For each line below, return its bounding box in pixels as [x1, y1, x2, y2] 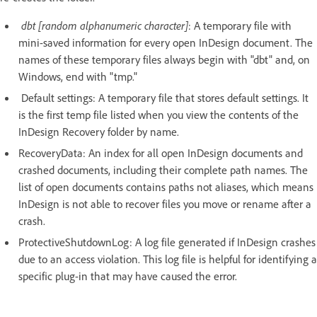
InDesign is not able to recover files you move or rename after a [18, 196, 311, 211]
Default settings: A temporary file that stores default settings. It [18, 90, 309, 105]
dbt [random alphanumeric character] [21, 18, 188, 33]
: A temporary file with [188, 18, 292, 33]
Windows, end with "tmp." [18, 69, 137, 83]
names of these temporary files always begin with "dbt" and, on [18, 52, 310, 67]
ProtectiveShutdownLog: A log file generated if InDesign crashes [18, 234, 316, 249]
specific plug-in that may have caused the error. [18, 268, 237, 283]
